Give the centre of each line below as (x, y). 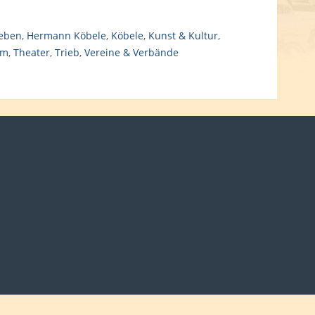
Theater (31, 52)
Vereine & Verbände (131, 52)
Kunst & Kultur (183, 36)
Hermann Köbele (66, 36)
